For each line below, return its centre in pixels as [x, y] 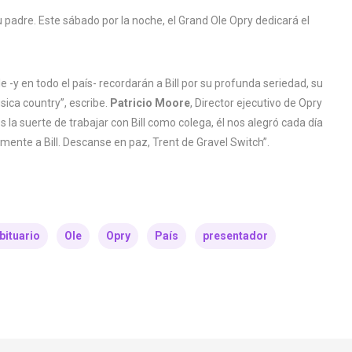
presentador [235, 235]
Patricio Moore [150, 103]
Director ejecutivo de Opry [258, 103]
